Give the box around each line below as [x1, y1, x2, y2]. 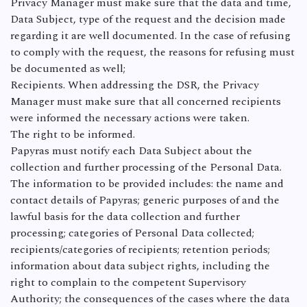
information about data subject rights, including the [10, 258, 270, 274]
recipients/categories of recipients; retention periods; [10, 241, 270, 258]
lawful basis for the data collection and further [10, 208, 240, 225]
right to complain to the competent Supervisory [10, 274, 246, 291]
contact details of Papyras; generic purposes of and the [10, 192, 280, 208]
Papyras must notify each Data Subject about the [10, 143, 252, 159]
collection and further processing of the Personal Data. [10, 159, 284, 175]
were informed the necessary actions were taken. [10, 110, 249, 126]
